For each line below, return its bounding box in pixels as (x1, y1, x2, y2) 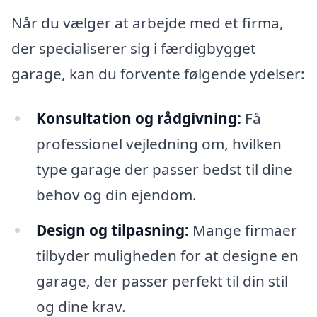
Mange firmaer (188, 220, 297, 241)
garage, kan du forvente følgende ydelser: (11, 63, 305, 83)
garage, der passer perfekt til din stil (35, 271, 288, 292)
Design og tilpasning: (35, 220, 189, 241)
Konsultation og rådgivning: (35, 108, 241, 129)
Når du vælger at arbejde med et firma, (11, 12, 284, 33)
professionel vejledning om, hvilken (35, 134, 282, 154)
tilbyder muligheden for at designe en (35, 246, 299, 266)
